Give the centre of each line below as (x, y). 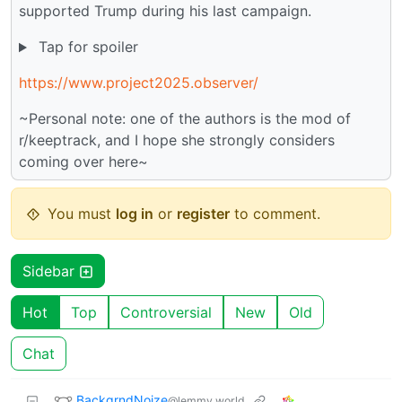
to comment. (275, 214)
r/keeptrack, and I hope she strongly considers (177, 140)
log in (135, 214)
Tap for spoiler (86, 47)
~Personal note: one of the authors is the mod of (185, 119)
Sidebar (51, 271)
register (203, 214)
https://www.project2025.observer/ (139, 83)
